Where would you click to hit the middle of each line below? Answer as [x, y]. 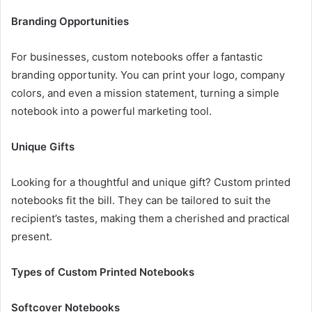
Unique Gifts [43, 146]
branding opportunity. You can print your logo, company [148, 75]
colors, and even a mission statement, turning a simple [145, 93]
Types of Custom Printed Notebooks [103, 272]
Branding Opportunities [70, 21]
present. [32, 236]
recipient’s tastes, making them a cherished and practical [150, 218]
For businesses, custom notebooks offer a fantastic [137, 56]
